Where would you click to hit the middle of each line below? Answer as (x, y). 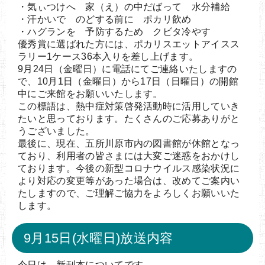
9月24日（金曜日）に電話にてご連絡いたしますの (127, 69)
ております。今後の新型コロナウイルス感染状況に (129, 168)
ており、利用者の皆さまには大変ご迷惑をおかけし (129, 156)
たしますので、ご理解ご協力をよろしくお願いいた (129, 193)
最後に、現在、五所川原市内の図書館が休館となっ (129, 143)
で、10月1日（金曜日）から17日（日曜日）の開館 (128, 81)
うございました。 (56, 131)
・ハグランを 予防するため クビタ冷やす (114, 31)
